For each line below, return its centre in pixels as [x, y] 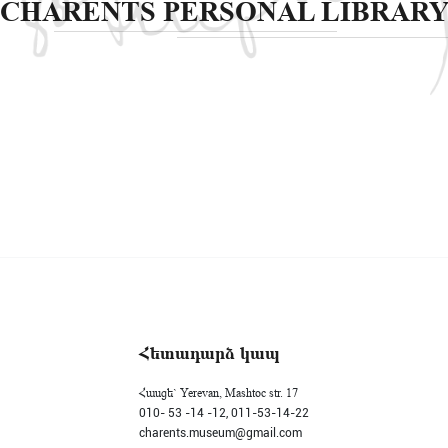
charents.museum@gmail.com [220, 433]
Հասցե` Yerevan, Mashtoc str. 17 [218, 393]
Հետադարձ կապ [209, 353]
